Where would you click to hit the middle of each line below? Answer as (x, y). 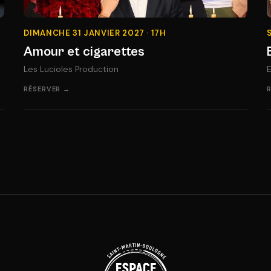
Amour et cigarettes (84, 51)
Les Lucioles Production (71, 69)
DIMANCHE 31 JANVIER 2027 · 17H (95, 33)
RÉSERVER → (47, 89)
